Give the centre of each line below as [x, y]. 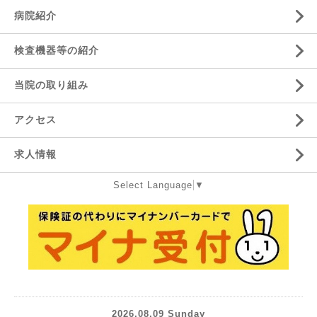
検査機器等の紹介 [57, 50]
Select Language [153, 185]
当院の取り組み [51, 85]
